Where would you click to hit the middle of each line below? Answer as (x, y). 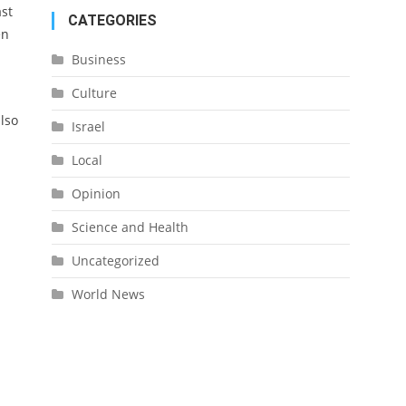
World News (108, 294)
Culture (94, 93)
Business (98, 59)
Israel (88, 126)
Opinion (96, 193)
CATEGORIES (112, 20)
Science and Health (130, 227)
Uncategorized (115, 261)
